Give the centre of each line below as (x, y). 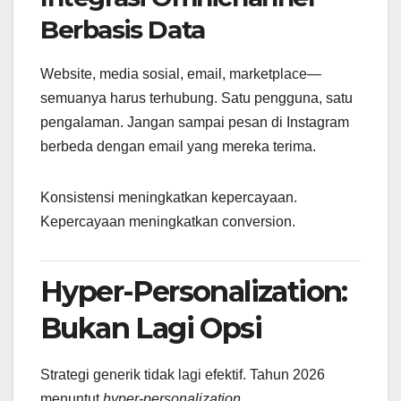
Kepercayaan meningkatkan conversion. (168, 222)
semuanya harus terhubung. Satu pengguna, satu (196, 98)
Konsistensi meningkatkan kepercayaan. (169, 198)
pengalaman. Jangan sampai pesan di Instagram (195, 123)
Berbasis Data (123, 30)
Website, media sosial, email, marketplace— (181, 74)
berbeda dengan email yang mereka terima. (178, 147)
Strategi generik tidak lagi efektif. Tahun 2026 (183, 374)
